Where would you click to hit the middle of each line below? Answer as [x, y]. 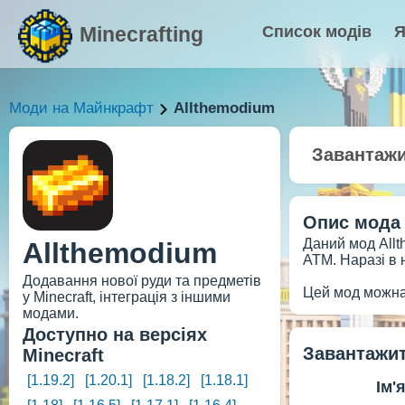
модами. [51, 313]
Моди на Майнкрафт [81, 108]
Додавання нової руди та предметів [142, 281]
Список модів [317, 32]
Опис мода [352, 222]
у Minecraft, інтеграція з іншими [127, 297]
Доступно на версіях [115, 334]
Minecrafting [141, 34]
